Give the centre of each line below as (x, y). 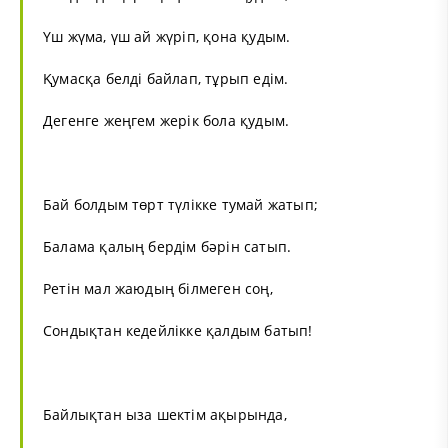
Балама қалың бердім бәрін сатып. (167, 246)
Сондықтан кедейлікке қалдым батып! (178, 330)
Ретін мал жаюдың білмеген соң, (158, 288)
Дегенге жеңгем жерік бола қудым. (166, 120)
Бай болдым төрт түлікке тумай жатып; (180, 204)
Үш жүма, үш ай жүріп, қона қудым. (167, 36)
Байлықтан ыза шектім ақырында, (165, 414)
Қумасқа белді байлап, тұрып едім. (166, 78)
